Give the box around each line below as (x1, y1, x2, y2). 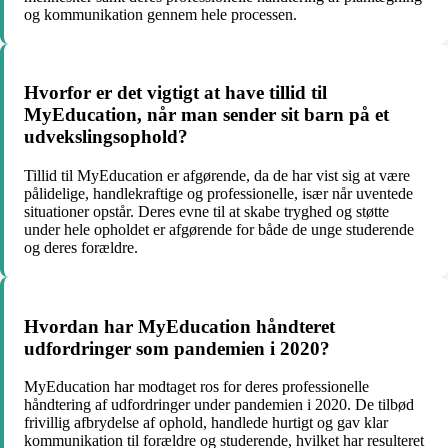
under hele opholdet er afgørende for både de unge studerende (24, 220, 414, 238)
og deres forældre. (24, 238, 138, 256)
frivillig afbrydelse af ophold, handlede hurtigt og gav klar (24, 414, 388, 432)
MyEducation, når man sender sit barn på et (24, 104, 389, 126)
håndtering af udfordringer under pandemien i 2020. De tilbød (24, 396, 414, 414)
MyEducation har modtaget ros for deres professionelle (24, 378, 369, 396)
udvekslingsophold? (24, 126, 188, 148)
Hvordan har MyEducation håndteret (24, 315, 335, 337)
